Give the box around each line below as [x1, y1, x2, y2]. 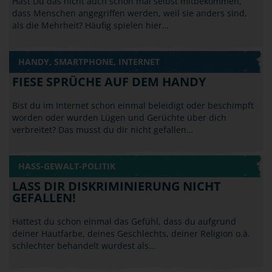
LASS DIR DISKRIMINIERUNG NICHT [12, 178, 221, 194]
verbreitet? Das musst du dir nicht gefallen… [12, 124, 193, 135]
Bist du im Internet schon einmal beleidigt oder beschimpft [12, 100, 254, 111]
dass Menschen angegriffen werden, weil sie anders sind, [12, 7, 247, 19]
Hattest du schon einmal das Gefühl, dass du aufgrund [12, 216, 236, 227]
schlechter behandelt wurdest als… [12, 240, 155, 251]
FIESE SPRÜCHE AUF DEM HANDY [12, 73, 206, 90]
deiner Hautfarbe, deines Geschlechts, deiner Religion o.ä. [12, 228, 250, 239]
